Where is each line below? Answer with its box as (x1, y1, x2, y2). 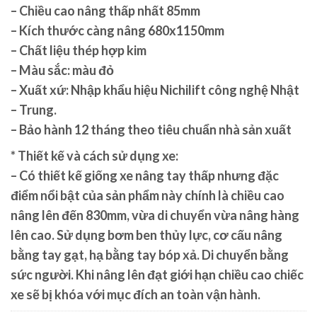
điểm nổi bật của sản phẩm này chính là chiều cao (11, 188, 284, 204)
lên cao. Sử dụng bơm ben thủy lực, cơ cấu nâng (11, 227, 282, 243)
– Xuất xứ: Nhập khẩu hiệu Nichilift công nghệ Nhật (11, 82, 299, 98)
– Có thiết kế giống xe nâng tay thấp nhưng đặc (11, 168, 279, 184)
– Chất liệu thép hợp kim (11, 42, 146, 59)
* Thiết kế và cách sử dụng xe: (11, 148, 178, 164)
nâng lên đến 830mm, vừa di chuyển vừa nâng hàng (11, 207, 299, 224)
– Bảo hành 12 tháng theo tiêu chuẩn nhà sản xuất (11, 122, 292, 138)
